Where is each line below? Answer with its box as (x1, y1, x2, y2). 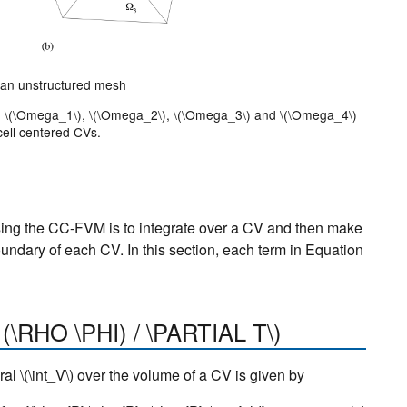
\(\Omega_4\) (279, 105, 357, 124)
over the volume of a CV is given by (74, 364, 304, 386)
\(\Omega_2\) (88, 105, 166, 124)
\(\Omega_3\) (173, 105, 251, 124)
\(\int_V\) (20, 364, 74, 386)
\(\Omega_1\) (4, 105, 82, 124)
